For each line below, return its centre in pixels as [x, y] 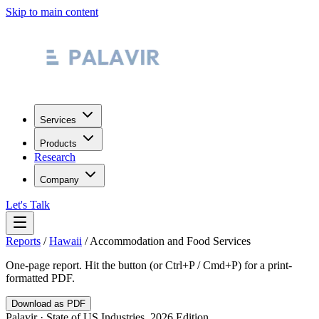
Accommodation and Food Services [170, 241]
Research [55, 157]
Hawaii [66, 241]
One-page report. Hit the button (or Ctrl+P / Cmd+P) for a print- [149, 265]
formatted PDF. [40, 278]
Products [58, 143]
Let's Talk [28, 205]
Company [59, 180]
